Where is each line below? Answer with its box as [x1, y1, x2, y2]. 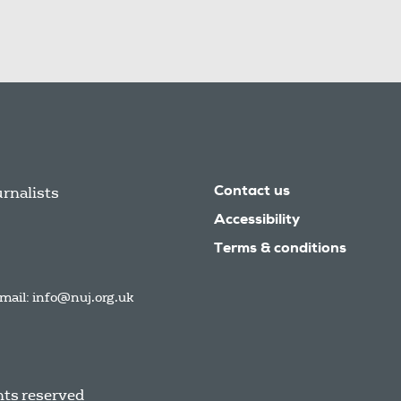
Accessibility [214, 214, 300, 228]
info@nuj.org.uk [32, 289, 134, 305]
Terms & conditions [214, 243, 346, 257]
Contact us [214, 185, 290, 200]
